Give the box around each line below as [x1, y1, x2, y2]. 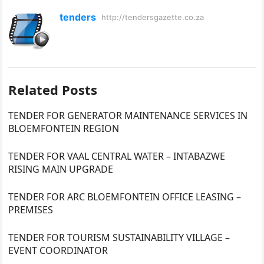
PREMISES [8, 203, 54, 216]
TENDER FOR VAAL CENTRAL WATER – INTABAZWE [8, 149, 226, 163]
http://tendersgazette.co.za [101, 12, 204, 22]
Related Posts [8, 80, 98, 98]
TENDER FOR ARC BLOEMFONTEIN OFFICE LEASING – [8, 190, 242, 203]
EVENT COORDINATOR [8, 243, 108, 257]
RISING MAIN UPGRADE [8, 162, 114, 176]
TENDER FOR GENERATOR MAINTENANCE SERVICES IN [8, 108, 248, 122]
